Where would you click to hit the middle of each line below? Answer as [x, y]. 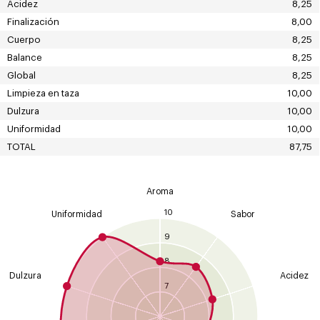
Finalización [33, 22]
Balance [24, 58]
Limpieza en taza [43, 94]
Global [21, 76]
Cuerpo [24, 40]
